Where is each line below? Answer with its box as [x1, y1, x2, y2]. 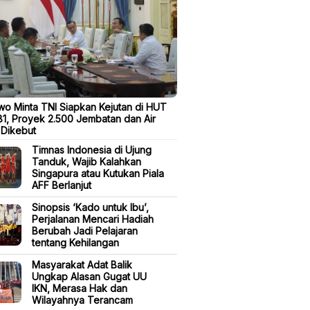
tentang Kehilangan [32, 237, 119, 249]
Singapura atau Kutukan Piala [32, 167, 164, 180]
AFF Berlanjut [32, 179, 91, 192]
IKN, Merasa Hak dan [32, 282, 127, 295]
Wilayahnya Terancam [32, 294, 133, 307]
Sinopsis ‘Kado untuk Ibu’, [32, 201, 149, 214]
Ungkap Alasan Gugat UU [32, 271, 147, 283]
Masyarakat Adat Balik [32, 259, 132, 271]
